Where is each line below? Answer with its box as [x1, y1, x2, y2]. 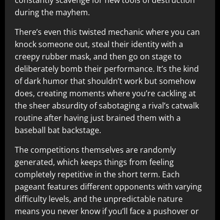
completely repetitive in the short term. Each [15, 169, 180, 180]
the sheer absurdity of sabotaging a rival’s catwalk [15, 100, 199, 111]
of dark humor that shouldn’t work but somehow [15, 76, 195, 86]
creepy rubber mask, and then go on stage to [15, 51, 182, 62]
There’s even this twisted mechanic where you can [15, 27, 200, 37]
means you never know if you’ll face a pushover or [15, 206, 199, 217]
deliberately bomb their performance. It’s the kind [15, 63, 199, 74]
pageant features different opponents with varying [15, 181, 202, 192]
